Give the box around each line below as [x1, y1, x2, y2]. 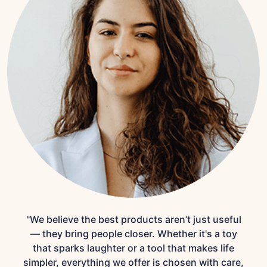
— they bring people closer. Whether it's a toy [30, 228, 237, 240]
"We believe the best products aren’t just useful [26, 213, 241, 226]
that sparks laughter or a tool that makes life [33, 242, 234, 254]
